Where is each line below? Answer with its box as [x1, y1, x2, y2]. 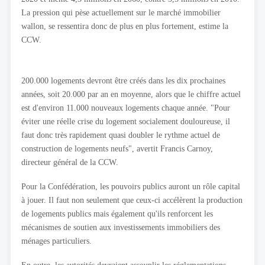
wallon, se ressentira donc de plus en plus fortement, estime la [21, 21, 228, 31]
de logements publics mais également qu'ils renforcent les [21, 209, 213, 219]
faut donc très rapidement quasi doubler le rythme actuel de [21, 130, 220, 140]
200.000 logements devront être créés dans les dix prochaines [21, 76, 225, 86]
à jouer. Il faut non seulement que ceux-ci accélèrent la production [21, 195, 243, 205]
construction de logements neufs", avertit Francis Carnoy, [21, 144, 213, 154]
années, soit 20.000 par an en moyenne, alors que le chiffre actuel [21, 89, 241, 99]
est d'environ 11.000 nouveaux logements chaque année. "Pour [21, 103, 230, 113]
